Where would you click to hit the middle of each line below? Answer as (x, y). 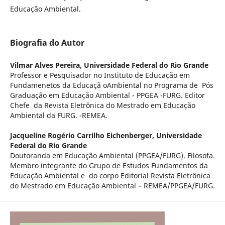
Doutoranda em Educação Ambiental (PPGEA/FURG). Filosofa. (112, 156)
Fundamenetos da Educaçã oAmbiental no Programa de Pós (111, 85)
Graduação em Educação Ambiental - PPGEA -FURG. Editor (107, 95)
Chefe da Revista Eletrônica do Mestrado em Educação (102, 105)
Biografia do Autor (47, 43)
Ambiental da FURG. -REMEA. (59, 116)
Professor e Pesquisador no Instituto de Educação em (100, 75)
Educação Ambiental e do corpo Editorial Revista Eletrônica (110, 176)
